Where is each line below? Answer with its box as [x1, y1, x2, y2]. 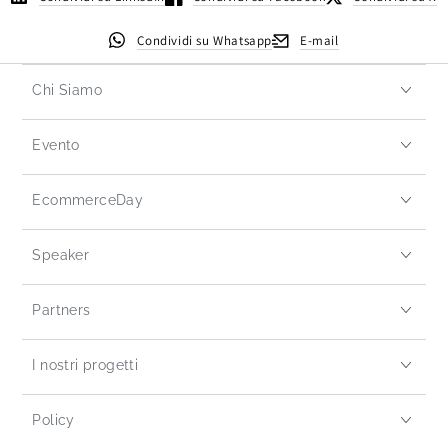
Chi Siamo [32, 82, 102, 99]
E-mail [300, 32, 339, 50]
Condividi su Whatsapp [137, 32, 272, 50]
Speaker [32, 247, 90, 264]
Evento [32, 137, 80, 154]
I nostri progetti [32, 357, 139, 374]
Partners [32, 302, 91, 319]
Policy [32, 412, 75, 429]
